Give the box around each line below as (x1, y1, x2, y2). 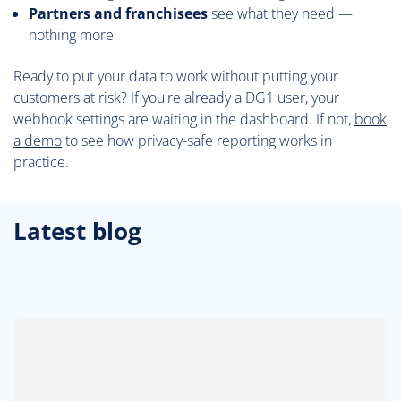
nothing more (29, 24, 114, 45)
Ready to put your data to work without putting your (13, 65, 338, 86)
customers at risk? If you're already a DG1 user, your (13, 87, 339, 107)
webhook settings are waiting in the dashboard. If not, (13, 108, 354, 129)
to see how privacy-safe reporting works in (62, 130, 332, 150)
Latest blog (13, 214, 141, 247)
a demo (13, 130, 62, 150)
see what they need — (208, 3, 353, 23)
